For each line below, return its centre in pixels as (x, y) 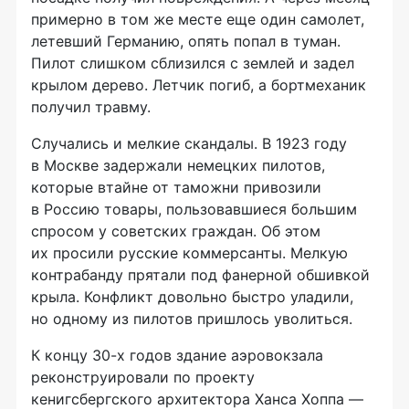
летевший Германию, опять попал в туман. (186, 41)
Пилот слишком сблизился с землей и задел (193, 63)
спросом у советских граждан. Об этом (176, 231)
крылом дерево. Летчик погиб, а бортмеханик (199, 84)
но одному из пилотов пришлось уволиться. (192, 318)
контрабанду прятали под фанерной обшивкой (200, 274)
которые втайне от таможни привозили (176, 187)
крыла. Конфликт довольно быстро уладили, (192, 296)
